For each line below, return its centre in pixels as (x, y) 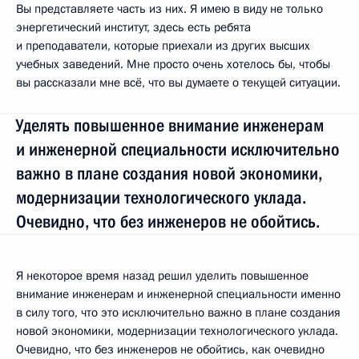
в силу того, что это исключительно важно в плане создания (178, 312)
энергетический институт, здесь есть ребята (133, 27)
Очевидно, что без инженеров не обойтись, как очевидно (170, 349)
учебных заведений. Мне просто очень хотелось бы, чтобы (173, 64)
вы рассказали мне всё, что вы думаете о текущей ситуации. (178, 82)
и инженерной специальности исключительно (178, 149)
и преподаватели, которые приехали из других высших (163, 45)
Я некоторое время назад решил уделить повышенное (162, 275)
